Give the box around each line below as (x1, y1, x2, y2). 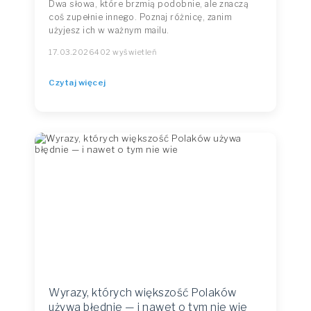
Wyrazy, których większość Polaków (49, 286, 237, 299)
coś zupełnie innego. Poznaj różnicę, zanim (49, 12, 232, 22)
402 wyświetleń (94, 47, 156, 57)
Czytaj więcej (49, 78, 106, 87)
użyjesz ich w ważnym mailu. (49, 25, 169, 35)
